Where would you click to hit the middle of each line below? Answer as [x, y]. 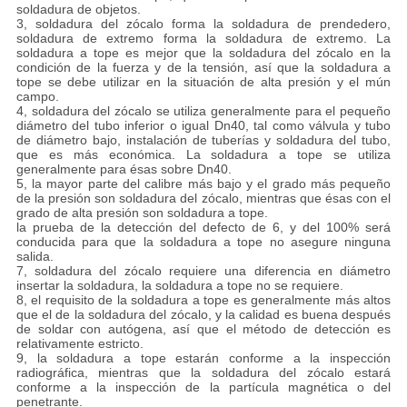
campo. [37, 96]
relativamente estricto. [79, 343]
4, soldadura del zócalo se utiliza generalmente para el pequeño [203, 110]
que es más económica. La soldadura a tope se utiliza [203, 154]
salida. [35, 256]
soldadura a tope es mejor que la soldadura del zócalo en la [203, 52]
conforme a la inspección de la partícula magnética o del [203, 387]
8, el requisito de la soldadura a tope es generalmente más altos [203, 299]
